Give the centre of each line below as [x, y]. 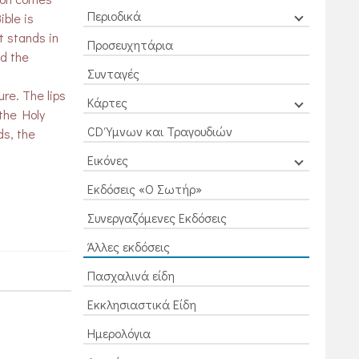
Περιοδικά [114, 16]
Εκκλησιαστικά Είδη [141, 304]
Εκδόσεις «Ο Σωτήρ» [144, 189]
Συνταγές [113, 73]
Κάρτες [107, 102]
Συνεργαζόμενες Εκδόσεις [157, 218]
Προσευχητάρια [130, 44]
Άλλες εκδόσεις [128, 246]
